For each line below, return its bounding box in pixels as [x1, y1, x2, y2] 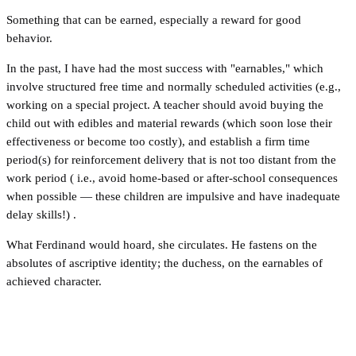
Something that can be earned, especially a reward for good [6, 13, 301, 26]
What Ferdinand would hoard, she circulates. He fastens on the [6, 238, 317, 251]
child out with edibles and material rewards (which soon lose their [6, 116, 332, 130]
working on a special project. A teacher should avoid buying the [6, 98, 323, 111]
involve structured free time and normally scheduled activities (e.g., [6, 79, 341, 93]
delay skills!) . [6, 207, 76, 221]
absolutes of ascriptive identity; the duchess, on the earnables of [6, 256, 323, 269]
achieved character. [6, 274, 102, 288]
